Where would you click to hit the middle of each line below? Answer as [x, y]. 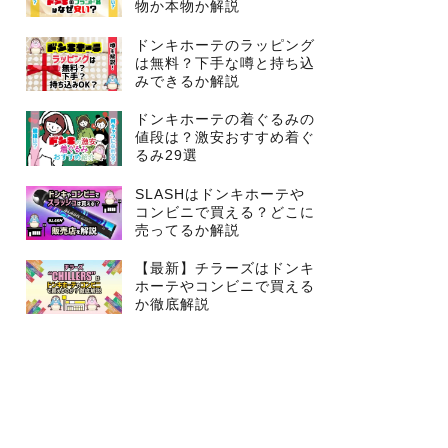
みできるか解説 [187, 81]
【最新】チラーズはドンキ [224, 269]
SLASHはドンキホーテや [219, 194]
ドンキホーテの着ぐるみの [224, 120]
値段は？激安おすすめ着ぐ [224, 138]
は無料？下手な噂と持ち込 [224, 63]
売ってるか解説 [187, 230]
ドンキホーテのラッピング [224, 45]
